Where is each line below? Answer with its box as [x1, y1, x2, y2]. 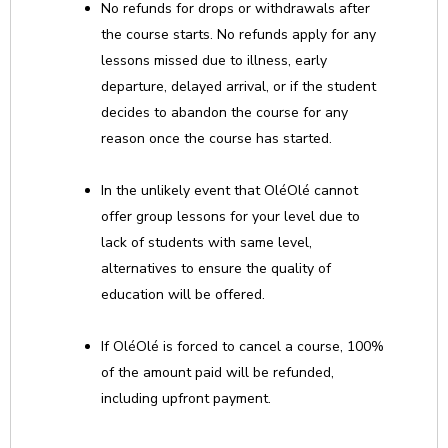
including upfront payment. [101, 389, 271, 408]
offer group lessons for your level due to [101, 207, 360, 226]
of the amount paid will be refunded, [101, 363, 334, 382]
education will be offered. [101, 285, 265, 304]
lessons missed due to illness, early [101, 51, 327, 70]
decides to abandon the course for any [101, 103, 348, 122]
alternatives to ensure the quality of [101, 259, 331, 278]
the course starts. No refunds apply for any [101, 25, 376, 44]
